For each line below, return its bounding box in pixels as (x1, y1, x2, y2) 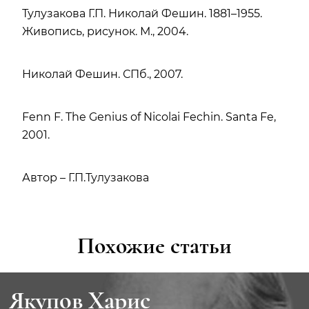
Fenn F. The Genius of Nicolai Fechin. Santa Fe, (22, 110, 276, 123)
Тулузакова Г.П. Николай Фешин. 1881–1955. (22, 6, 262, 20)
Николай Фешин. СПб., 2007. (22, 67, 183, 81)
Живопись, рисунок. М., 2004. (22, 24, 188, 38)
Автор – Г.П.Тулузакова (22, 170, 149, 184)
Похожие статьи (77, 231, 232, 260)
